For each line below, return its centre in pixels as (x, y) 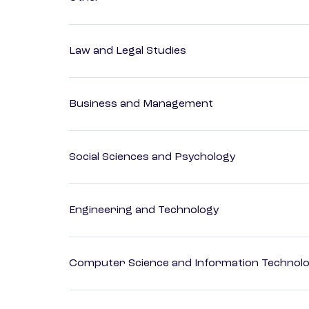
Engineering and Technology (144, 211)
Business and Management (141, 104)
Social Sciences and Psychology (152, 158)
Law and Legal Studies (128, 51)
